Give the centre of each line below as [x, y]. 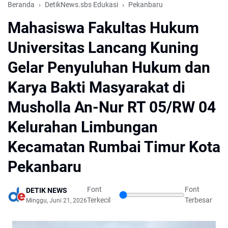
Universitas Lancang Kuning [103, 48]
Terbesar [199, 200]
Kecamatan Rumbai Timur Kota [114, 147]
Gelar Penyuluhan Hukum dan [109, 68]
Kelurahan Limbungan [83, 127]
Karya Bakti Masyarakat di [96, 88]
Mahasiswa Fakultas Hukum [103, 28]
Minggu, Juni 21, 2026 [56, 200]
